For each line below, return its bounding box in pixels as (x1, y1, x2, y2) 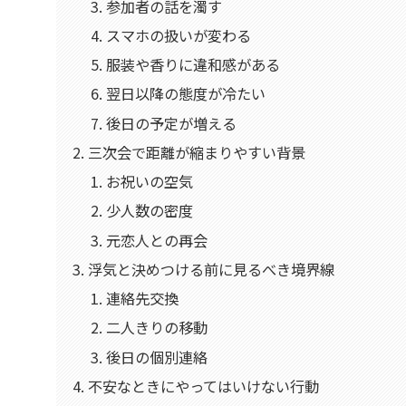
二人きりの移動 (105, 316, 208, 339)
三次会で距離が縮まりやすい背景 (88, 140, 306, 163)
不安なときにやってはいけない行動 (88, 374, 320, 397)
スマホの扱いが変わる (105, 24, 251, 46)
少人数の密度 (105, 199, 193, 222)
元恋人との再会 (105, 228, 208, 251)
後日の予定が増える (105, 111, 237, 134)
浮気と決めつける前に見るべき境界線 (88, 257, 335, 280)
